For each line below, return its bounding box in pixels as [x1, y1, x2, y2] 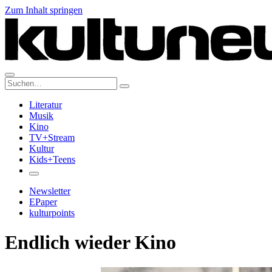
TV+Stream [29, 132, 75, 143]
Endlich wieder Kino [5, 231, 176, 254]
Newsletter [29, 186, 70, 196]
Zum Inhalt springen [5, 5, 83, 15]
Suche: [4, 76, 30, 87]
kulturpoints [29, 208, 75, 218]
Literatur [29, 100, 62, 110]
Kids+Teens [29, 154, 75, 165]
